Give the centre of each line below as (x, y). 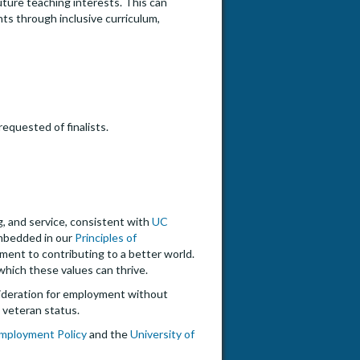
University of (162, 334)
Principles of (106, 238)
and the (108, 334)
